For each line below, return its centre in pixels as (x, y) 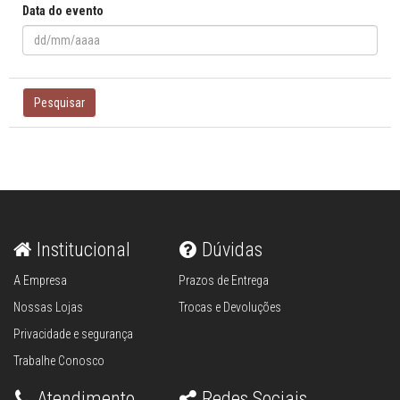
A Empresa (40, 280)
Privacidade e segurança (73, 334)
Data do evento (63, 11)
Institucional (83, 250)
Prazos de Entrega (224, 280)
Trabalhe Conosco (59, 361)
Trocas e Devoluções (230, 307)
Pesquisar (59, 103)
